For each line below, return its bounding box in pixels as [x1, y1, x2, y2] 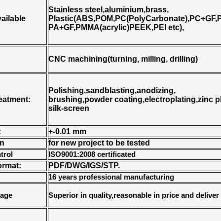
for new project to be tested [48, 139, 150, 147]
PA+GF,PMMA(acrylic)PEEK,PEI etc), [48, 23, 184, 32]
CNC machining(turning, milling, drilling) [48, 55, 198, 63]
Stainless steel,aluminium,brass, [48, 5, 169, 14]
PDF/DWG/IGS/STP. [48, 161, 120, 170]
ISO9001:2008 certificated [48, 150, 136, 158]
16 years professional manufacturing [48, 173, 174, 181]
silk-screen [48, 104, 89, 112]
